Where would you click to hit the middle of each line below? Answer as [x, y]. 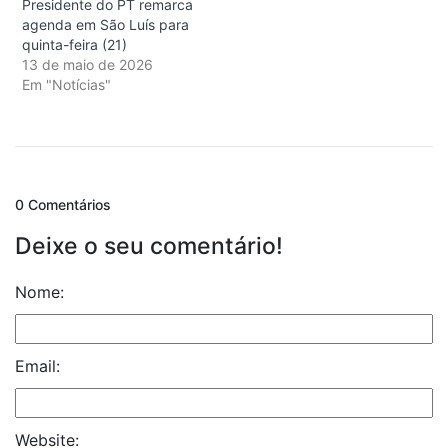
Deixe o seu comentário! [149, 245]
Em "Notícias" [66, 84]
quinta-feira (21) [74, 44]
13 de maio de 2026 [87, 64]
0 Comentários [63, 204]
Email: [37, 365]
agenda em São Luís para [105, 24]
